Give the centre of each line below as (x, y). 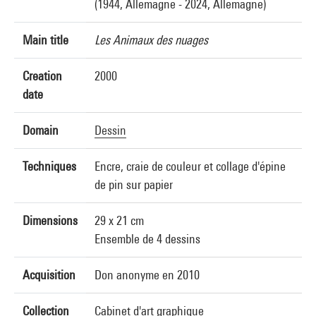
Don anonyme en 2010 (147, 275)
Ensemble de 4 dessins (147, 239)
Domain (41, 130)
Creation (42, 76)
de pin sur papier (134, 184)
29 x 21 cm (119, 220)
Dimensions (50, 220)
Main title (45, 40)
